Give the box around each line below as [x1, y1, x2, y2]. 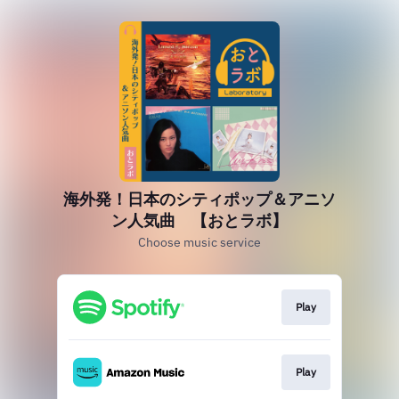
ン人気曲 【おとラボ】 [111, 210, 288, 231]
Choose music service [138, 234, 261, 250]
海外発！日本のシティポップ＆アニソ [63, 189, 336, 209]
